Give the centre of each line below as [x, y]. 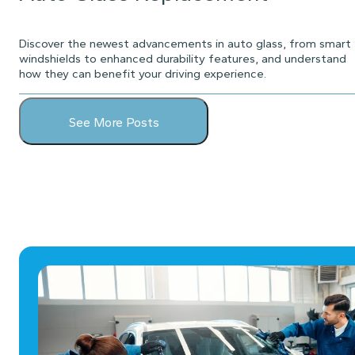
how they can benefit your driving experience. [143, 73]
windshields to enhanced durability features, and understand [183, 58]
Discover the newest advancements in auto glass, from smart [185, 43]
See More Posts [114, 122]
